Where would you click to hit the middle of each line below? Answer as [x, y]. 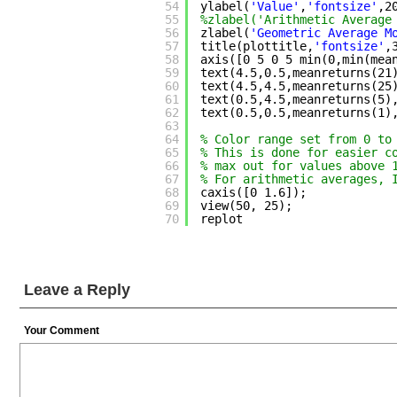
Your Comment [62, 330]
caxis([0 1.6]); [253, 192]
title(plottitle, [257, 46]
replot [221, 219]
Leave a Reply [77, 289]
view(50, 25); [246, 206]
